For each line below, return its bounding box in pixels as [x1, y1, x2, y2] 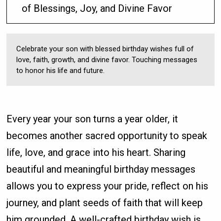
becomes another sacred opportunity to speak [6, 130, 208, 142]
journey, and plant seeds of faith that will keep [6, 197, 203, 209]
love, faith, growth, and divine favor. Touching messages [16, 55, 198, 65]
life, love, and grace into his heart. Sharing [6, 147, 186, 159]
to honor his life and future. [16, 66, 105, 75]
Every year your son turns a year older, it [6, 113, 179, 125]
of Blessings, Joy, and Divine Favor [22, 2, 173, 15]
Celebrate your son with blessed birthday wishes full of [16, 44, 194, 54]
